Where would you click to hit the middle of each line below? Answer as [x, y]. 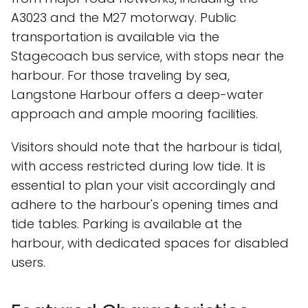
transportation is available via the [115, 37]
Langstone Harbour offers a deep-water [137, 95]
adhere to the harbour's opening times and [145, 205]
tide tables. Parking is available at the [126, 224]
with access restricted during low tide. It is [138, 166]
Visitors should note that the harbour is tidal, [146, 147]
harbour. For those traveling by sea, [120, 75]
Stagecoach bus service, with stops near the [147, 56]
